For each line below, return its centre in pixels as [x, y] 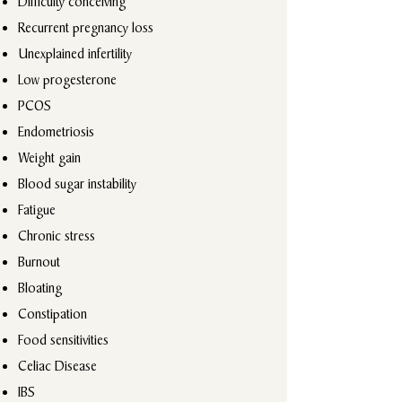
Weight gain [49, 157]
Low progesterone [67, 79]
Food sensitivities [63, 340]
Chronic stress [57, 236]
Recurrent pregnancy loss [86, 27]
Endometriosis [58, 131]
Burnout [39, 262]
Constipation [52, 314]
